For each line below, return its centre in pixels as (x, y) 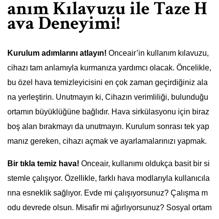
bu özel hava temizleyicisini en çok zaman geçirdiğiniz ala (108, 83)
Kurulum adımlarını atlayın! (57, 53)
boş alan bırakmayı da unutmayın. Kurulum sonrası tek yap (108, 127)
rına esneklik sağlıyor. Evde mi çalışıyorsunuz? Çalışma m (108, 193)
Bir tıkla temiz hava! (43, 164)
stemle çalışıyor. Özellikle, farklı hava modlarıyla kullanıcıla (109, 178)
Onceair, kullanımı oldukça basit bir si (144, 164)
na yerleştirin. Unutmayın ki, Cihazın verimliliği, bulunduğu (108, 97)
